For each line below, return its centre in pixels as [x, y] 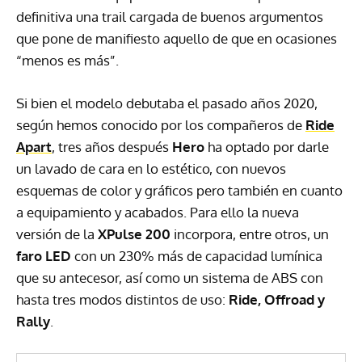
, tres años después [112, 147]
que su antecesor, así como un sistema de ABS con [170, 278]
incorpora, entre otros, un [250, 234]
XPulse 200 [134, 234]
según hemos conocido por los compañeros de [161, 125]
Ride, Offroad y [277, 300]
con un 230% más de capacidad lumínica [197, 256]
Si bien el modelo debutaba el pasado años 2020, [167, 103]
